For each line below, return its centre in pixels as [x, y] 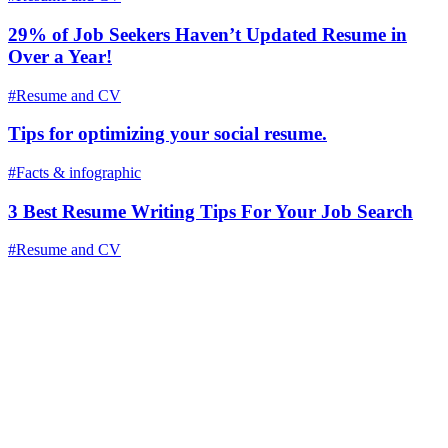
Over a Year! [60, 56]
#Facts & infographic [74, 173]
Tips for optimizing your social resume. [167, 134]
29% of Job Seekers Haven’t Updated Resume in [207, 34]
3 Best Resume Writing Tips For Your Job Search [210, 211]
